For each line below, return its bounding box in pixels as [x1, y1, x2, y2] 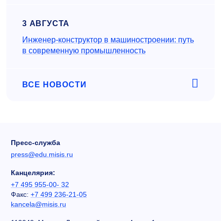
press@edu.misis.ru [11, 150, 73, 159]
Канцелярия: [11, 169, 55, 177]
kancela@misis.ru [11, 200, 66, 209]
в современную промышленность [22, 46, 146, 55]
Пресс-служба [11, 139, 60, 147]
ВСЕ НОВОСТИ [22, 80, 87, 89]
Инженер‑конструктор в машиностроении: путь [22, 36, 194, 44]
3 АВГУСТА [22, 19, 70, 28]
